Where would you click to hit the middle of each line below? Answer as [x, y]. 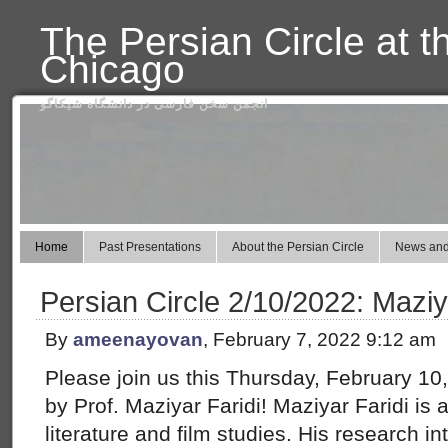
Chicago [112, 69]
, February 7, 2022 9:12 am [319, 339]
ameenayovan [138, 339]
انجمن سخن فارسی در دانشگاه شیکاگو [154, 104]
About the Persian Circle [298, 247]
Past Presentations [150, 247]
